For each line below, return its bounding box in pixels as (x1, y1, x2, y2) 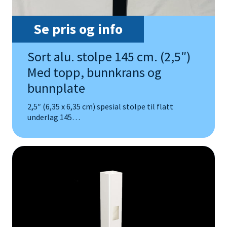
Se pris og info (33, 19, 123, 38)
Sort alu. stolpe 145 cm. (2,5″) (27, 48, 191, 65)
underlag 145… (27, 111, 80, 122)
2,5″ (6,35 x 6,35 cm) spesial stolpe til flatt (27, 101, 173, 111)
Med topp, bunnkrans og (27, 63, 162, 81)
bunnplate (27, 79, 85, 96)
